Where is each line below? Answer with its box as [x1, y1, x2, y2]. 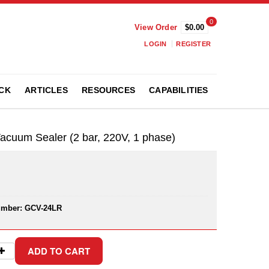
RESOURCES [82, 85, 135, 95]
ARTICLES [25, 85, 68, 95]
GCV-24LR [24, 204, 62, 213]
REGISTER [176, 40, 211, 47]
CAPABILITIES [149, 85, 208, 95]
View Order [134, 23, 177, 32]
